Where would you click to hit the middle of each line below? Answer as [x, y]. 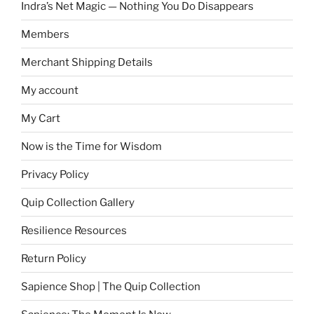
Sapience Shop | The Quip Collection [111, 286]
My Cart [41, 118]
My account [50, 90]
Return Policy [54, 258]
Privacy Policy [55, 174]
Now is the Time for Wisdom [91, 146]
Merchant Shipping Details [87, 62]
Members [45, 34]
